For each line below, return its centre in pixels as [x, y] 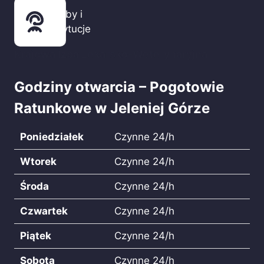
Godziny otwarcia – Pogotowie [119, 87]
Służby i [64, 14]
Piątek [36, 236]
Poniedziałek [52, 137]
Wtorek [38, 161]
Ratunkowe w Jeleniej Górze [112, 108]
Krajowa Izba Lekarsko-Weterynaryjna [111, 54]
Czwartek [44, 211]
